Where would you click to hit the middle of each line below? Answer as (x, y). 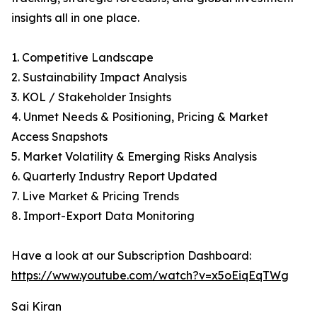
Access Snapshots (59, 137)
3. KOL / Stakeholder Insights (91, 97)
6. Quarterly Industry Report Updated (114, 177)
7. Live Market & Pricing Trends (95, 196)
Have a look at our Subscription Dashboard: (131, 256)
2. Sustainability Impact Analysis (99, 77)
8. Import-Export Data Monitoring (103, 216)
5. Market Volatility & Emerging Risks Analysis (134, 157)
